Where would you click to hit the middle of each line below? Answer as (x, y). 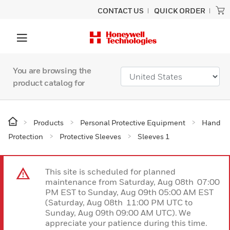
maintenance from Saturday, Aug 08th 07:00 (132, 182)
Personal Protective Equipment (133, 122)
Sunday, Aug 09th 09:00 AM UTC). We (118, 213)
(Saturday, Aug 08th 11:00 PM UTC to (120, 202)
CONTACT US (121, 11)
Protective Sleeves (90, 136)
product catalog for (49, 83)
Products (49, 122)
